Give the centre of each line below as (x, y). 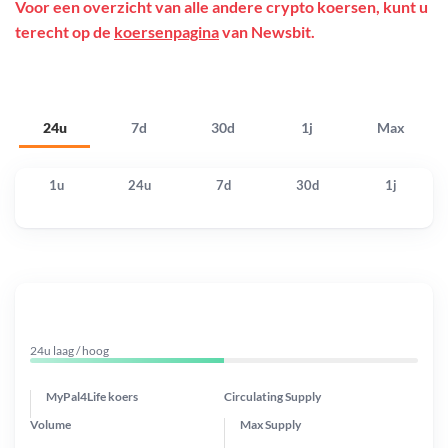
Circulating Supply (272, 396)
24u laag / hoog (69, 350)
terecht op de (64, 32)
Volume (50, 424)
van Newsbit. (267, 32)
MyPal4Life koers (92, 396)
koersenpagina (166, 32)
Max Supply (270, 424)
